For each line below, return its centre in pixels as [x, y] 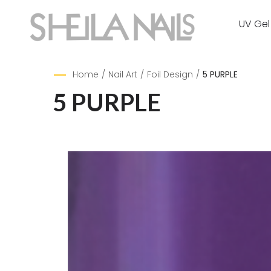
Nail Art [123, 74]
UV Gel [254, 24]
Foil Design [170, 74]
